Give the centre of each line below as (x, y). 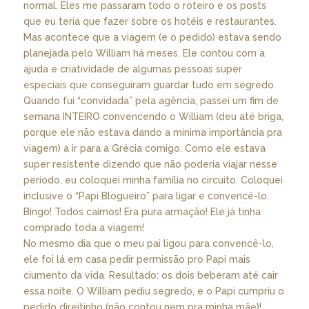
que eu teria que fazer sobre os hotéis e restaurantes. (150, 21)
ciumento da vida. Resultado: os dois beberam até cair (150, 275)
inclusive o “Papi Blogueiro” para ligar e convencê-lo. (146, 196)
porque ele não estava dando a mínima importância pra (152, 132)
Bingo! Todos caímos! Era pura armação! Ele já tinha (142, 211)
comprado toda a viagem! (83, 227)
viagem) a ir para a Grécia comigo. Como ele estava (144, 148)
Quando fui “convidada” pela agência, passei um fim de (151, 100)
